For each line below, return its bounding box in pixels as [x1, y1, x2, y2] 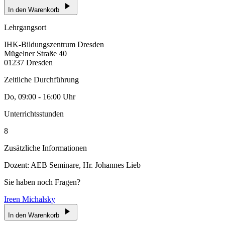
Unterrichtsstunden [4, 109, 64, 118]
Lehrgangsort [4, 23, 46, 32]
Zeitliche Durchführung [4, 75, 79, 84]
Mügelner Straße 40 [4, 49, 67, 58]
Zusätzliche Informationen [4, 143, 87, 152]
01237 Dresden [4, 58, 53, 67]
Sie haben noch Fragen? [4, 177, 80, 186]
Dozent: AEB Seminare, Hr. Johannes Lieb [4, 160, 141, 169]
